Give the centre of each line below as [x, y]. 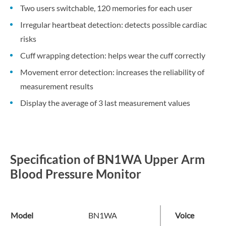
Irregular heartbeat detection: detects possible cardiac [114, 24]
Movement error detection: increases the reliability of [112, 72]
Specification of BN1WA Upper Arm [107, 159]
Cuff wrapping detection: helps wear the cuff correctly [113, 55]
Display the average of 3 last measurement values [105, 103]
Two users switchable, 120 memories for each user [106, 8]
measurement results [57, 86]
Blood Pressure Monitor [76, 174]
